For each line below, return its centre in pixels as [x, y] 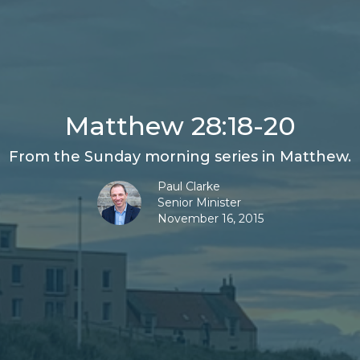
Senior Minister [199, 203]
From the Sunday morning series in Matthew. [180, 157]
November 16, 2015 [210, 219]
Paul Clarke [188, 187]
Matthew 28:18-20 [180, 126]
